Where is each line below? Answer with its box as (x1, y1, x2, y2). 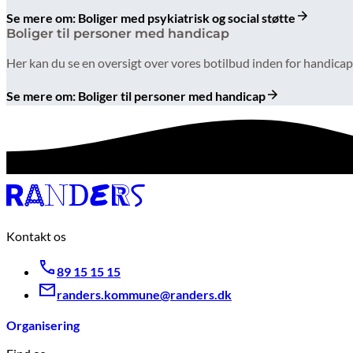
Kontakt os (6, 229, 66, 244)
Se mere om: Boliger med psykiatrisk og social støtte (6, 10, 295, 26)
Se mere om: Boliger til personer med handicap (6, 88, 266, 104)
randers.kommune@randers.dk (57, 287, 232, 303)
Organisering (6, 318, 80, 333)
